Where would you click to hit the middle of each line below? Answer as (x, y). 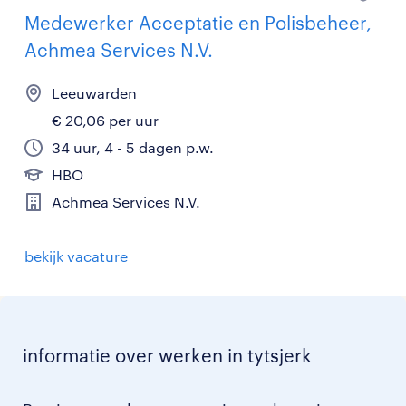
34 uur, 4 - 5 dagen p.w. (133, 148)
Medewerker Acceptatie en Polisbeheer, (198, 23)
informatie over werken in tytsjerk (167, 356)
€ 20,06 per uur (105, 121)
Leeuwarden (94, 93)
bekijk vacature (76, 256)
